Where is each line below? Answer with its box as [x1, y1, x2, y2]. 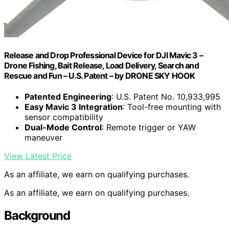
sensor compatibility [25, 112, 103, 123]
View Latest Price [4, 151, 72, 162]
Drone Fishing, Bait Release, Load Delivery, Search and [4, 60, 199, 71]
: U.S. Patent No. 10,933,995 [111, 91, 220, 102]
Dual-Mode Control [25, 122, 102, 133]
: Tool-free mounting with [123, 102, 221, 112]
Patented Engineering [25, 91, 111, 102]
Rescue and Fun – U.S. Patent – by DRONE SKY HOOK [4, 70, 195, 81]
